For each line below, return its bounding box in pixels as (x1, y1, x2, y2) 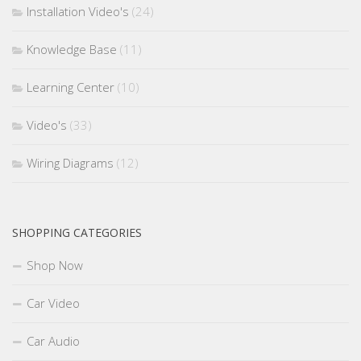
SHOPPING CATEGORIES (12, 224, 142, 240)
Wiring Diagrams (27, 154, 114, 171)
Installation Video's (27, 2, 129, 19)
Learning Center (27, 78, 114, 95)
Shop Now (27, 256, 83, 273)
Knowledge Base (27, 40, 117, 57)
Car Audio (27, 332, 80, 349)
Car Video (27, 294, 80, 311)
